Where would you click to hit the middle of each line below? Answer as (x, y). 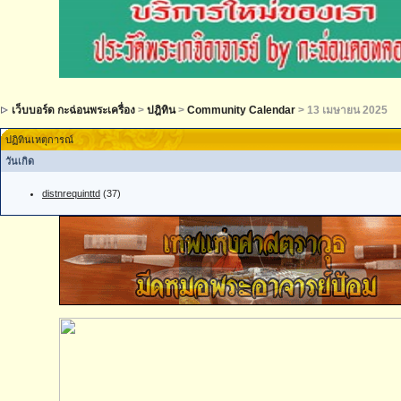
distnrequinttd (71, 193)
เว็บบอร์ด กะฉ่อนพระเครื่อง (73, 110)
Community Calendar (241, 110)
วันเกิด (20, 161)
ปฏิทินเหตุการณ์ (39, 139)
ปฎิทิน (161, 110)
